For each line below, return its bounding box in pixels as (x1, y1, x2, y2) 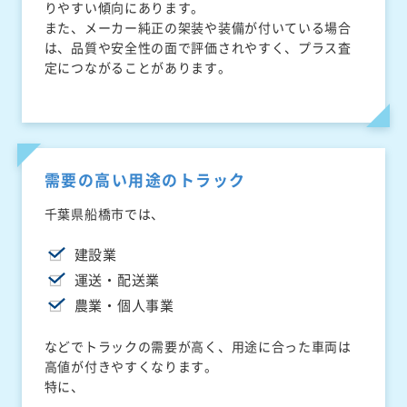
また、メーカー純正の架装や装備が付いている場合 (44, 18, 352, 37)
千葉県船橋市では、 (44, 204, 165, 223)
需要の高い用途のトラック (44, 168, 246, 192)
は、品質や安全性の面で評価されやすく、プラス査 (44, 38, 352, 57)
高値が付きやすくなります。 (44, 357, 218, 376)
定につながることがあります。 (44, 58, 232, 77)
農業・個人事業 (74, 295, 174, 316)
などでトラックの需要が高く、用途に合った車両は (44, 337, 352, 356)
